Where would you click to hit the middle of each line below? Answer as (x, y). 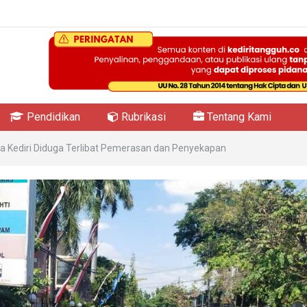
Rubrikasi (142, 117)
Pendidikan (52, 117)
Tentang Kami (238, 117)
